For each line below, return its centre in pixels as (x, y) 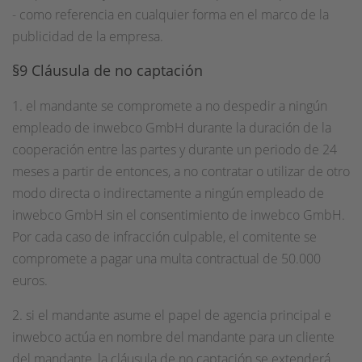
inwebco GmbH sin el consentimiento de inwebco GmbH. (179, 215)
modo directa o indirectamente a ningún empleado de (168, 193)
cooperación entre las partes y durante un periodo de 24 (175, 149)
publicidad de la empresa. (88, 36)
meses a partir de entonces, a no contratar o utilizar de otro (181, 171)
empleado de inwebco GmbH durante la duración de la (172, 128)
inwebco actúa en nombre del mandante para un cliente (173, 337)
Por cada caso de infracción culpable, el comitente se (164, 237)
